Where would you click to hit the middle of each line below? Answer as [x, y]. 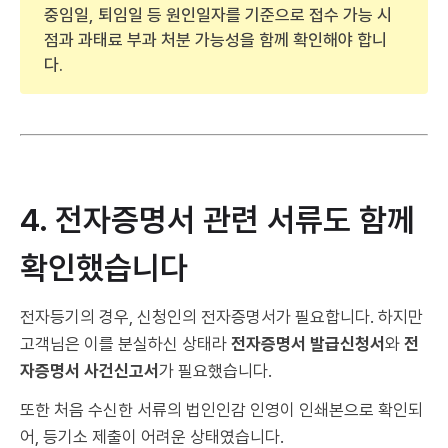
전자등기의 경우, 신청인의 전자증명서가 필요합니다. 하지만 [221, 317]
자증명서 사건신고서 [89, 371]
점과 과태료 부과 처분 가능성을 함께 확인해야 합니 [215, 40]
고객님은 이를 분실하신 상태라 [125, 344]
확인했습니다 [104, 268]
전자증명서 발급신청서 [308, 344]
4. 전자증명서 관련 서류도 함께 [217, 220]
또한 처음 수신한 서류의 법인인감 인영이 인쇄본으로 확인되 [221, 410]
